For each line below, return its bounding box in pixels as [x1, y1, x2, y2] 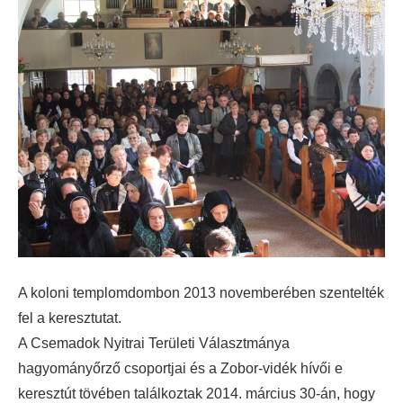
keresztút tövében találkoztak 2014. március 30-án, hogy [18, 386, 375, 401]
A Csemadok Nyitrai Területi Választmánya [18, 336, 290, 351]
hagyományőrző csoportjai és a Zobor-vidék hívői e [18, 361, 343, 376]
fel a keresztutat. [18, 310, 121, 326]
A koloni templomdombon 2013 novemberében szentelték [18, 285, 384, 300]
